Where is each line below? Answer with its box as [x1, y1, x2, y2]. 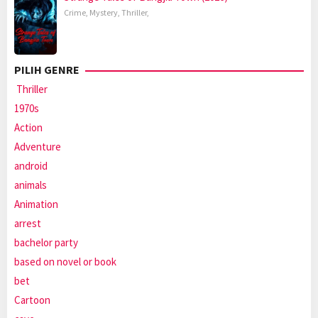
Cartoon [14, 293, 50, 307]
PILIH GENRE [14, 62, 79, 77]
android [14, 159, 48, 173]
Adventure [14, 140, 61, 154]
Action [14, 121, 43, 135]
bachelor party [14, 236, 78, 250]
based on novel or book [14, 255, 116, 269]
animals [14, 178, 47, 192]
